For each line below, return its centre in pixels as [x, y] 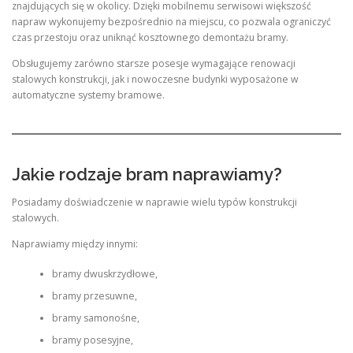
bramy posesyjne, [92, 340]
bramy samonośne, [95, 318]
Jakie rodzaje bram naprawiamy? [147, 174]
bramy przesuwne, [94, 296]
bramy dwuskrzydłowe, [104, 274]
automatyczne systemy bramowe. [88, 95]
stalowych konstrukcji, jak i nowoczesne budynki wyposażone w [155, 80]
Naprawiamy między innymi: [75, 243]
